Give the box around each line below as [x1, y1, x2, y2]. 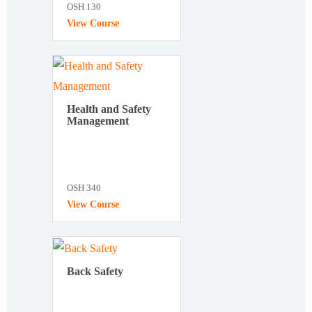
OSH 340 [67, 182, 101, 194]
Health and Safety [67, 103, 151, 116]
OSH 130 [67, 1, 101, 13]
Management [67, 115, 129, 127]
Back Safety [67, 265, 123, 278]
